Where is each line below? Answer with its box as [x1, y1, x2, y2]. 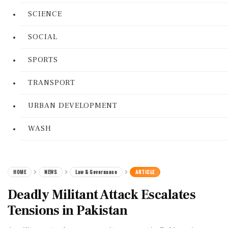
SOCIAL [28, 32, 58, 42]
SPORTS [28, 55, 58, 65]
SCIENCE [28, 9, 62, 19]
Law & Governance [75, 168, 117, 176]
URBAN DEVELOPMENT [28, 101, 118, 110]
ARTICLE [135, 168, 155, 176]
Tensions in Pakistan [8, 202, 127, 219]
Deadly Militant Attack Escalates [8, 186, 195, 204]
